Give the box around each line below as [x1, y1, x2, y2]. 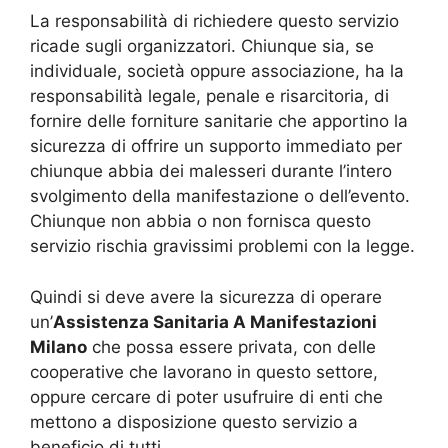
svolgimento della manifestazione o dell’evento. [30, 186, 410, 207]
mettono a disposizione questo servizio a [30, 411, 358, 432]
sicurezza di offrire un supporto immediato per [30, 136, 402, 157]
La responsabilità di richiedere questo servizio [30, 11, 399, 32]
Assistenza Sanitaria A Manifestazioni [53, 311, 377, 332]
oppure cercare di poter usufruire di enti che [30, 386, 383, 407]
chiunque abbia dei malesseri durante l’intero [30, 161, 392, 182]
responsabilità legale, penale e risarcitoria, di [30, 86, 389, 107]
